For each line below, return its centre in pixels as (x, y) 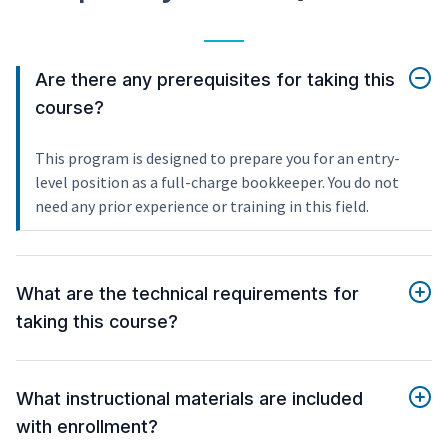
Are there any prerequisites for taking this (215, 80)
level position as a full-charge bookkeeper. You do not (217, 182)
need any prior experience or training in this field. (202, 206)
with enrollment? (87, 427)
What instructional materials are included (189, 399)
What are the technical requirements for (187, 294)
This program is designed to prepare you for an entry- (217, 158)
